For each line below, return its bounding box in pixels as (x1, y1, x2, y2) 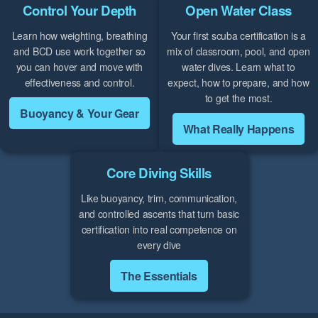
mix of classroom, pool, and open (167, 44, 310, 59)
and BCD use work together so (13, 44, 146, 59)
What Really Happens (182, 121, 295, 138)
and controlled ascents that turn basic (78, 207, 240, 221)
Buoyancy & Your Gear (20, 105, 139, 122)
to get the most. (204, 91, 273, 106)
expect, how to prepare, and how (168, 75, 309, 90)
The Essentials (121, 268, 197, 285)
